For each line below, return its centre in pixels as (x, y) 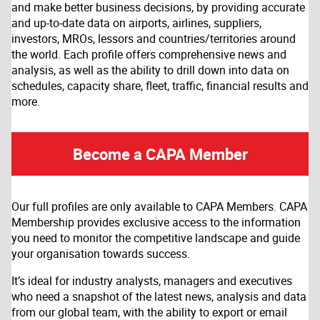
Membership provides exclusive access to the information (156, 222)
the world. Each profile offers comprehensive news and (149, 55)
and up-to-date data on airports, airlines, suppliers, (136, 23)
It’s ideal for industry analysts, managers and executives (152, 281)
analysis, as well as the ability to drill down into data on (150, 70)
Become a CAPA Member (160, 154)
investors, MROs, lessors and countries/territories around (154, 39)
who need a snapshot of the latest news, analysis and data (159, 297)
